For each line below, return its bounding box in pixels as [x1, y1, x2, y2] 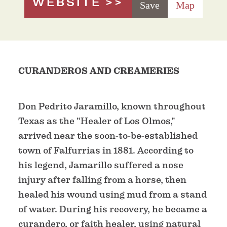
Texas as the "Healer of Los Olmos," [18, 115, 175, 126]
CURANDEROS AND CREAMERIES [18, 65, 179, 77]
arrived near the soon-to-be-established [18, 130, 198, 141]
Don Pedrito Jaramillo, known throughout [18, 100, 206, 111]
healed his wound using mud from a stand [18, 188, 207, 200]
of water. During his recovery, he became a [18, 203, 207, 214]
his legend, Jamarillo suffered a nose [18, 159, 183, 170]
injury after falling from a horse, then [18, 174, 186, 185]
